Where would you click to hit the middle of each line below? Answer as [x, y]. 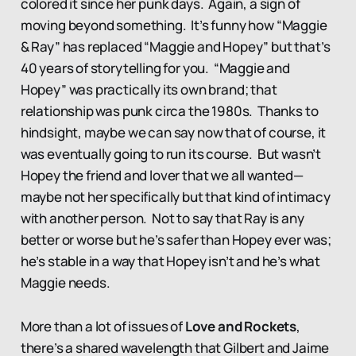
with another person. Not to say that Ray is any [162, 218]
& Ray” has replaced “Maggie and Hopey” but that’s [175, 46]
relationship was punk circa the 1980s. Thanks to [169, 110]
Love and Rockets [241, 326]
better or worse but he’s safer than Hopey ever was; [176, 239]
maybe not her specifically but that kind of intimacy [175, 196]
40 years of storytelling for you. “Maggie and [155, 68]
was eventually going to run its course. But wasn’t [171, 153]
